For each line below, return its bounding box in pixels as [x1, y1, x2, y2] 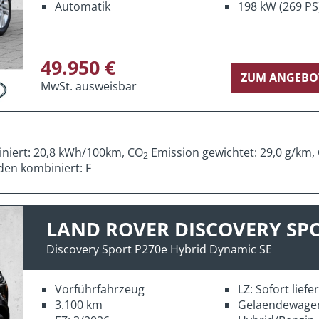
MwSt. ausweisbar [41, 78, 137, 94]
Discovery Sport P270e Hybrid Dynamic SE [46, 241, 272, 257]
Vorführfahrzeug [55, 281, 145, 297]
